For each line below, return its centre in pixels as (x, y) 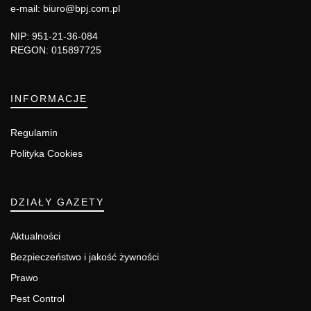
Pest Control (37, 298)
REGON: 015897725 (56, 50)
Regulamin (34, 132)
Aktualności (35, 236)
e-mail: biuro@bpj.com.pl (65, 8)
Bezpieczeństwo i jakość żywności (85, 257)
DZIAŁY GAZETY (57, 202)
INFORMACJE (49, 98)
